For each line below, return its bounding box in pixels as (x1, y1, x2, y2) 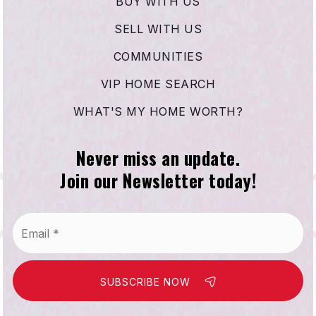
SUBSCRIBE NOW (100, 275, 194, 288)
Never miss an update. (75, 144, 241, 171)
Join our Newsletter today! (60, 166, 256, 193)
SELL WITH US (114, 21, 202, 36)
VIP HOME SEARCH (100, 76, 216, 91)
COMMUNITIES (113, 49, 203, 63)
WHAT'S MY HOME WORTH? (73, 104, 243, 119)
